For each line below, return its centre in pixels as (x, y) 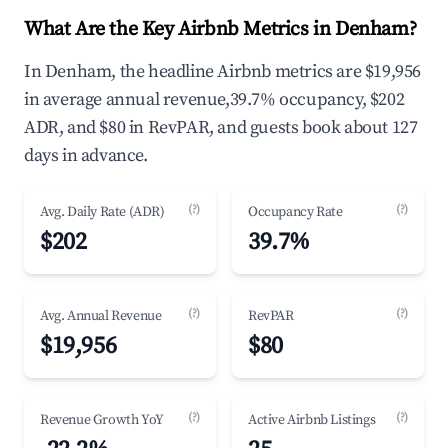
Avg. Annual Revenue (101, 316)
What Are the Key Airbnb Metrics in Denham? (220, 29)
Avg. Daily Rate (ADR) (102, 212)
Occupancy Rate (295, 212)
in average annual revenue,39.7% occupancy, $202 (214, 99)
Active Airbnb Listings (312, 420)
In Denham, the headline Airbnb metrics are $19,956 (223, 71)
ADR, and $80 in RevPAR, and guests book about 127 (221, 127)
